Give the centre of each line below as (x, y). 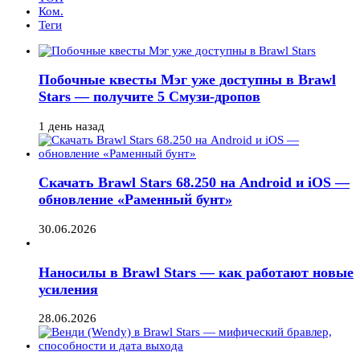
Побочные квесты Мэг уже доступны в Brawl (187, 80)
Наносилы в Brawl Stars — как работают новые (196, 272)
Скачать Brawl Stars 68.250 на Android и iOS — (194, 183)
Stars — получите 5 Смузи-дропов (149, 97)
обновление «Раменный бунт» (135, 200)
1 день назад (72, 126)
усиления (68, 289)
